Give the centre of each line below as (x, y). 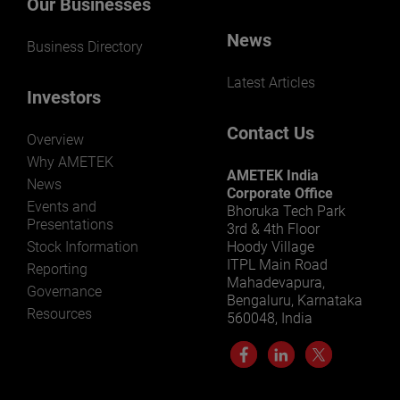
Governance (64, 292)
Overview (55, 140)
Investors (64, 98)
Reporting (57, 270)
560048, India (271, 319)
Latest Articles (271, 83)
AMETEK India (273, 176)
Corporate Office (280, 194)
